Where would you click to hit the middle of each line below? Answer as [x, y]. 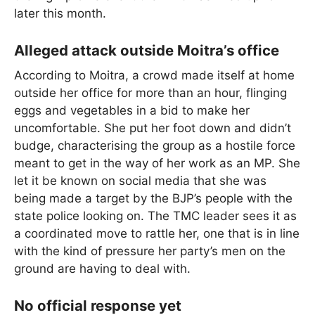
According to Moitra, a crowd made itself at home [154, 76]
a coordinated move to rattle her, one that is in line [157, 234]
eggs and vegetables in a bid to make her [132, 111]
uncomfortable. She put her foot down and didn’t [153, 128]
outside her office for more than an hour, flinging [150, 93]
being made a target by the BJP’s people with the [153, 199]
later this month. [60, 14]
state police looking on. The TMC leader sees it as [155, 216]
